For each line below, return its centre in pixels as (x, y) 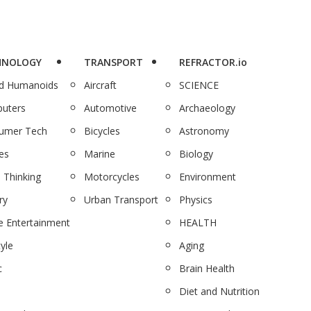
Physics (196, 199)
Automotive (110, 108)
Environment (208, 176)
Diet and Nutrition (220, 291)
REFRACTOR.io (213, 62)
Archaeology (208, 108)
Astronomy (204, 131)
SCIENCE (199, 85)
